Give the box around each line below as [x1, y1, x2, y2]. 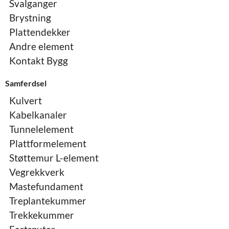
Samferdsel [5, 78, 47, 88]
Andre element [9, 40, 74, 53]
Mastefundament [9, 180, 83, 193]
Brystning [9, 12, 51, 24]
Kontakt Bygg [9, 55, 68, 67]
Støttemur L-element [9, 152, 99, 164]
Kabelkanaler [9, 109, 67, 121]
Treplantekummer [9, 195, 86, 207]
